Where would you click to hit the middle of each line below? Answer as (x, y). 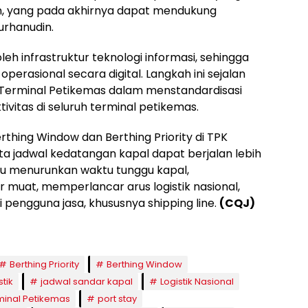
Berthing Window (144, 264)
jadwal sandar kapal (87, 281)
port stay (117, 298)
